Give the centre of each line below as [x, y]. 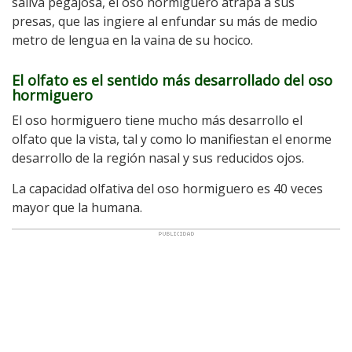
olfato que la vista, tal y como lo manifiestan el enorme [172, 139]
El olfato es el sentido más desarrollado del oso [172, 80]
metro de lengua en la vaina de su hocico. [132, 40]
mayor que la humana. [77, 207]
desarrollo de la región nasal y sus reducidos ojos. [158, 158]
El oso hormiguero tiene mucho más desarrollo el [157, 120]
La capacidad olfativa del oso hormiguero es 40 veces [167, 189]
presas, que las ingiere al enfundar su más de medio [165, 21]
